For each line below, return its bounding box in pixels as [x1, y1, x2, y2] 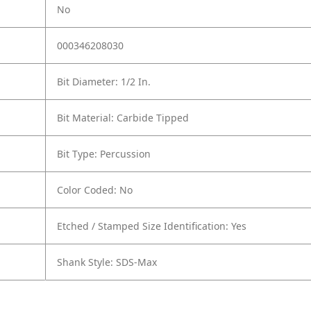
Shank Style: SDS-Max [57, 255, 157, 269]
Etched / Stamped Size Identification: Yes [57, 219, 246, 233]
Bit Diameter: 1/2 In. [57, 75, 151, 89]
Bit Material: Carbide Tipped [57, 111, 189, 125]
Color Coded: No [57, 183, 133, 197]
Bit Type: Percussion [57, 147, 151, 161]
